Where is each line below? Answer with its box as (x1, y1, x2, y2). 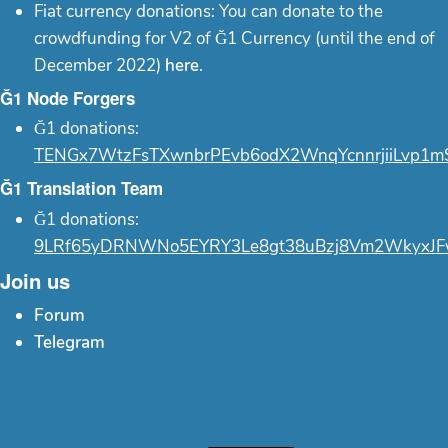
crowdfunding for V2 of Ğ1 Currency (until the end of (34, 26, 435, 50)
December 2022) (34, 53, 165, 77)
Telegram (34, 331, 105, 355)
